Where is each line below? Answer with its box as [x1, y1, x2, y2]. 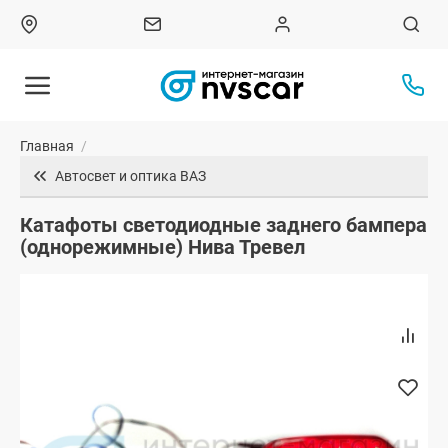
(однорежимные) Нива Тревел [20, 235, 305, 260]
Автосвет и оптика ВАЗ [55, 168, 206, 185]
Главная [20, 138, 74, 155]
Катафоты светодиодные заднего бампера [20, 213, 427, 238]
